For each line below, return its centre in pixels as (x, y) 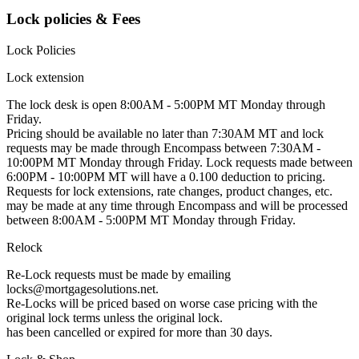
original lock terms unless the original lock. (115, 317)
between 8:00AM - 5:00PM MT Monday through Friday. (151, 220)
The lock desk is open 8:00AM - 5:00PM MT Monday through (166, 104)
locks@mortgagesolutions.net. (83, 288)
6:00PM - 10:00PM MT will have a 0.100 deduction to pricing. (166, 176)
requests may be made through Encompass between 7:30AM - (163, 147)
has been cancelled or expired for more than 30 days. (139, 332)
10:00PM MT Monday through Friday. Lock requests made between (179, 162)
